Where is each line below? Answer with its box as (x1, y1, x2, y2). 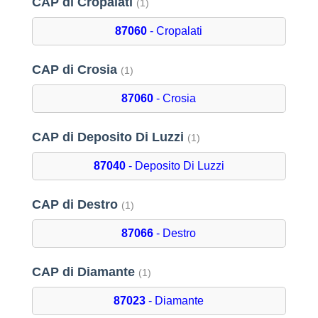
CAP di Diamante (31, 265, 138, 280)
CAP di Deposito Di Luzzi (31, 130, 187, 145)
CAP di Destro (31, 197, 121, 212)
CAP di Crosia (31, 62, 121, 77)
